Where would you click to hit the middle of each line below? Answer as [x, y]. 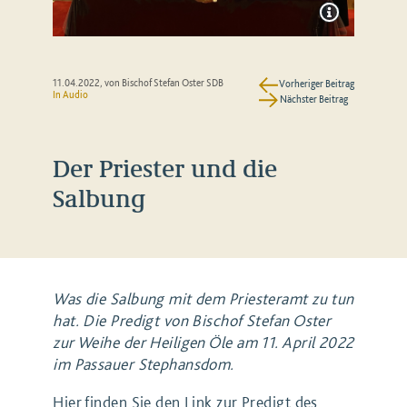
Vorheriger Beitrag [316, 84]
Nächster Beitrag [313, 99]
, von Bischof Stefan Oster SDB [162, 84]
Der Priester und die [165, 167]
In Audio [71, 95]
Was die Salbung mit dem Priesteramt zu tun [203, 299]
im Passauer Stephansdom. [144, 364]
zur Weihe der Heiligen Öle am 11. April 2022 [203, 342]
